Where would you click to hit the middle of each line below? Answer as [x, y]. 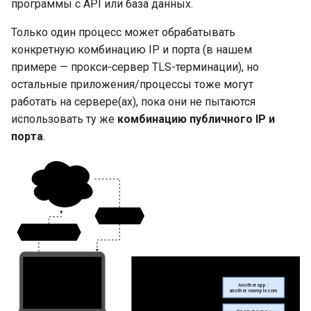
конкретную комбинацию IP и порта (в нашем [132, 50]
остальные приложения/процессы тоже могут [132, 85]
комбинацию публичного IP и [196, 119]
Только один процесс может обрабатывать [123, 33]
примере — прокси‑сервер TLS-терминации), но [135, 67]
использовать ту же [64, 119]
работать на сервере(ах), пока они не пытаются [133, 102]
